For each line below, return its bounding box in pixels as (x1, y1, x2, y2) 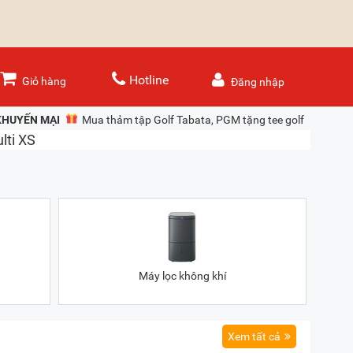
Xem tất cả (228, 330, 281, 343)
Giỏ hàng (22, 74, 66, 87)
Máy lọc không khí (138, 269, 226, 282)
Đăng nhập (231, 75, 284, 88)
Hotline (129, 72, 169, 88)
